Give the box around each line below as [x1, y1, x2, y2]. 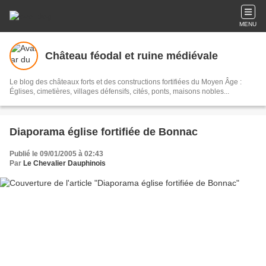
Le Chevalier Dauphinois [23, 159, 106, 167]
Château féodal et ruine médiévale [45, 49, 218, 62]
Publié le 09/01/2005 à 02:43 [9, 150, 103, 158]
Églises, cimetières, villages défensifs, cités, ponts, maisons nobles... [9, 87, 229, 96]
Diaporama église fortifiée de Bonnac [9, 126, 198, 138]
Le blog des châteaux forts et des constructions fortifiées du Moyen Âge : [9, 78, 242, 86]
